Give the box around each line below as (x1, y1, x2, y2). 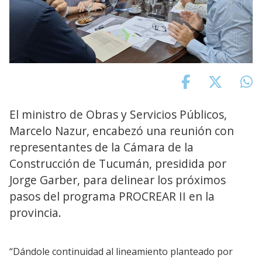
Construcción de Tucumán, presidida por (9, 155, 226, 171)
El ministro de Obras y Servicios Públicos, (9, 106, 227, 122)
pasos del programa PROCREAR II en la (9, 188, 215, 204)
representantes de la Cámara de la (9, 139, 194, 155)
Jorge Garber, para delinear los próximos (9, 171, 226, 188)
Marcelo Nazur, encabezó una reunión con (9, 122, 234, 139)
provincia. (9, 204, 61, 220)
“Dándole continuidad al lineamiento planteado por (9, 244, 233, 258)
